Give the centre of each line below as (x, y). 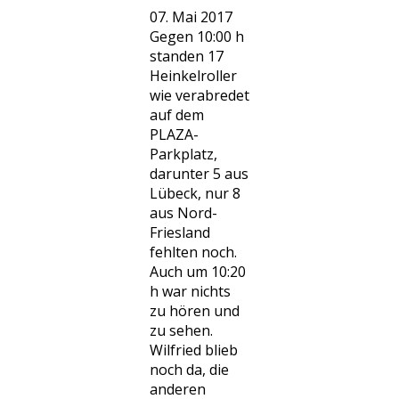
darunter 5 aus (199, 174)
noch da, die (189, 370)
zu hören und (195, 311)
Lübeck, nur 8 (195, 193)
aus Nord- (183, 213)
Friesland (180, 232)
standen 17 (187, 56)
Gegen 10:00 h (197, 37)
